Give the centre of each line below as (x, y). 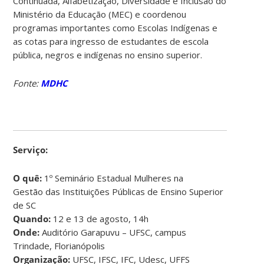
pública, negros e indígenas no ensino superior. (108, 55)
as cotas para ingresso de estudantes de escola (111, 41)
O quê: (28, 178)
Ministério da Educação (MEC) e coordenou (100, 14)
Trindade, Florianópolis (59, 245)
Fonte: (27, 83)
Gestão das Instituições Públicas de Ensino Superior (118, 191)
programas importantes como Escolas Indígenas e (115, 27)
